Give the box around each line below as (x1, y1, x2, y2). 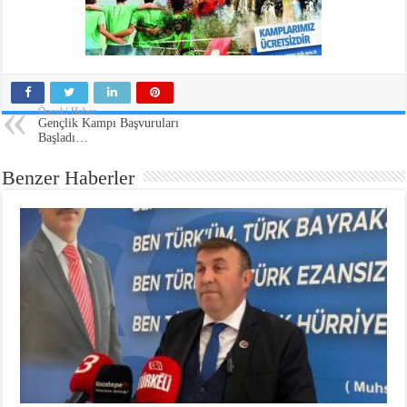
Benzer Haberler (2, 166, 135, 190)
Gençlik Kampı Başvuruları (38, 116, 180, 131)
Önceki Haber (38, 105, 97, 117)
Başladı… (38, 131, 89, 145)
